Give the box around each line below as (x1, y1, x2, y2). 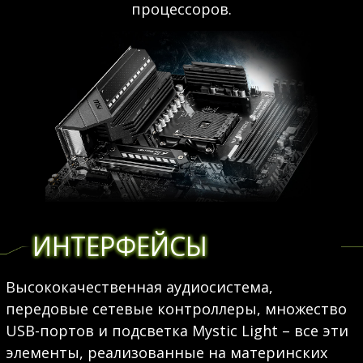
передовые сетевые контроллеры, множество (5, 299, 347, 318)
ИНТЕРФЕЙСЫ (32, 228, 208, 263)
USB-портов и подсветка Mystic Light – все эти (5, 321, 348, 340)
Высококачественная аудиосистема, (5, 277, 273, 297)
